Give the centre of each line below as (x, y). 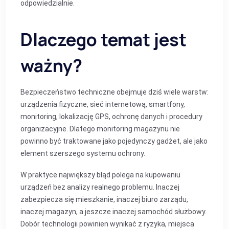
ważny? (51, 65)
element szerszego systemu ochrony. (83, 153)
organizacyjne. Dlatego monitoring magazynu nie (100, 129)
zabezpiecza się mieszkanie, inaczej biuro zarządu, (104, 199)
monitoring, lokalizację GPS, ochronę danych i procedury (111, 117)
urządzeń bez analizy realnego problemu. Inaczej (100, 187)
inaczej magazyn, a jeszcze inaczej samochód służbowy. (113, 212)
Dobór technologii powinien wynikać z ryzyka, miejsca (107, 224)
